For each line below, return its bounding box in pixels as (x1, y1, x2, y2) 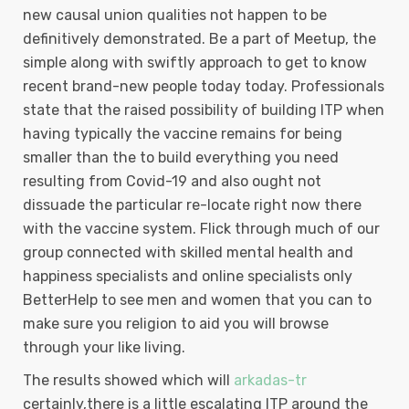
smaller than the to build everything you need (23, 149, 339, 166)
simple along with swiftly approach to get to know (23, 54, 367, 71)
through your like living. (23, 339, 185, 356)
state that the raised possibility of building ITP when (23, 101, 384, 119)
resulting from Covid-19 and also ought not (23, 173, 321, 190)
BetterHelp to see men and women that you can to (23, 291, 372, 309)
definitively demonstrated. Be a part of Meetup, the (23, 30, 376, 47)
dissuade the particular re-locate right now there (23, 196, 362, 214)
